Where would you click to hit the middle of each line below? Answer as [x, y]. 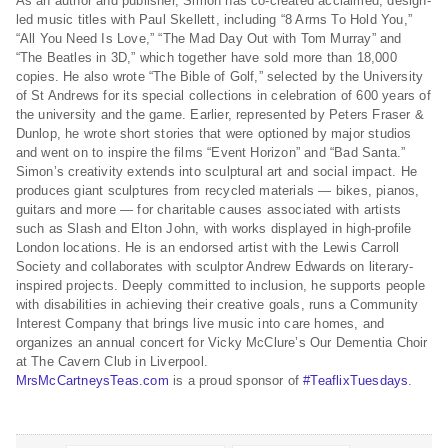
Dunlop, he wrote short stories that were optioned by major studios [213, 134]
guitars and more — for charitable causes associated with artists [208, 210]
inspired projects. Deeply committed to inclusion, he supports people [220, 286]
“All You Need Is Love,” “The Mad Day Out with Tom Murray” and [208, 39]
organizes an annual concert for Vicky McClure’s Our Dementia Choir [221, 343]
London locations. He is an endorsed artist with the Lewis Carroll [207, 248]
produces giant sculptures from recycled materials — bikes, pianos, [217, 191]
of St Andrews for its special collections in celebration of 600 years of [223, 96]
